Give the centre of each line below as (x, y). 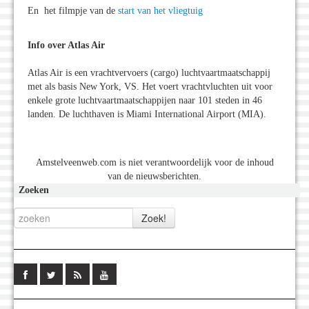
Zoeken (34, 190)
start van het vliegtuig (160, 11)
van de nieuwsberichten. (154, 177)
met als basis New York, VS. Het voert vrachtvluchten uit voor (150, 87)
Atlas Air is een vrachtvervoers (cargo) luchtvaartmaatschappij (149, 73)
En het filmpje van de (73, 11)
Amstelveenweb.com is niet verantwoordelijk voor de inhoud (154, 163)
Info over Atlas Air (66, 46)
